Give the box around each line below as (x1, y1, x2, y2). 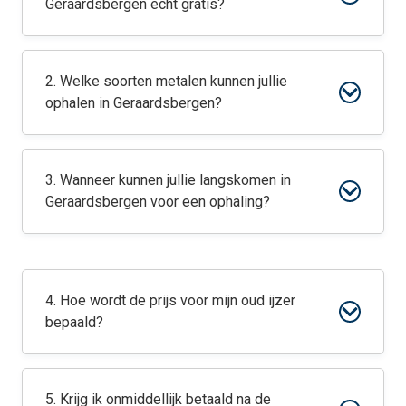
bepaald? (45, 314, 103, 332)
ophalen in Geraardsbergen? (45, 94, 222, 112)
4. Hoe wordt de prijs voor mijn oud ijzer (45, 292, 295, 310)
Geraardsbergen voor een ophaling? (45, 193, 270, 211)
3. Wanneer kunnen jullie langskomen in (45, 171, 291, 189)
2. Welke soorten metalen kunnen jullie (45, 72, 287, 91)
